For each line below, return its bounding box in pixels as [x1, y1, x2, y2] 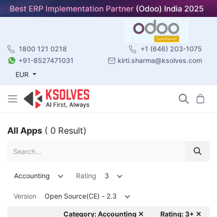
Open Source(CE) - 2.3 [45, 191, 117, 200]
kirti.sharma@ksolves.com [118, 56, 202, 64]
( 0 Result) [45, 125, 87, 136]
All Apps [7, 125, 42, 136]
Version [14, 191, 36, 200]
